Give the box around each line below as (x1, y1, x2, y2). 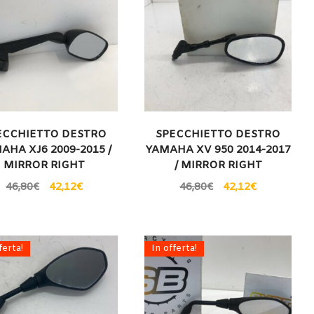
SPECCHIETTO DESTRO (156, 128, 281, 142)
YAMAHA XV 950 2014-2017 (145, 143, 292, 158)
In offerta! (151, 243, 198, 255)
